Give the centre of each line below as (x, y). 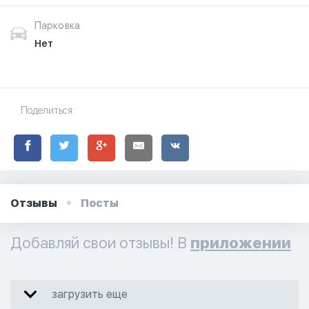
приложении (241, 242)
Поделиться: (48, 110)
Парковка (57, 26)
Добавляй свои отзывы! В (100, 242)
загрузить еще (90, 294)
